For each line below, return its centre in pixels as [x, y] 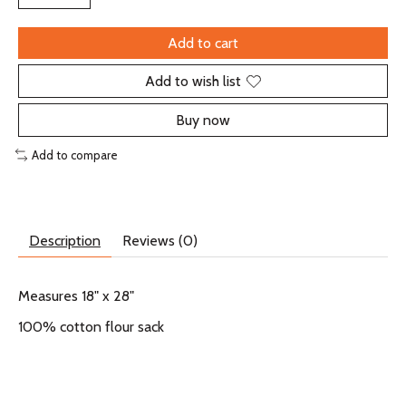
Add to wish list [193, 82]
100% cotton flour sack [93, 326]
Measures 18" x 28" [76, 295]
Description [65, 240]
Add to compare [74, 155]
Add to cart [203, 43]
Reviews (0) [160, 240]
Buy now [203, 121]
